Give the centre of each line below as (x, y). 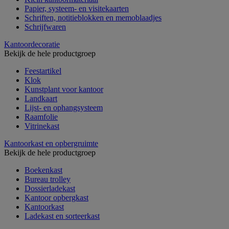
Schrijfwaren (45, 27)
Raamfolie (41, 117)
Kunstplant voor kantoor (64, 89)
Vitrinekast (42, 126)
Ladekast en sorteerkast (62, 216)
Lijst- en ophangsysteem (64, 107)
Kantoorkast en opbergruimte (51, 143)
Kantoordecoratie (32, 44)
